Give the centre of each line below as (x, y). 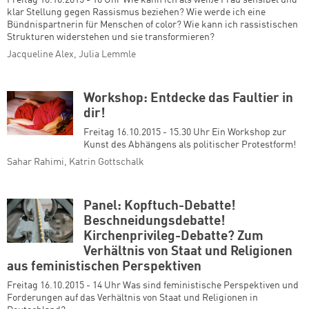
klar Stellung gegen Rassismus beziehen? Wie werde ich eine (136, 12)
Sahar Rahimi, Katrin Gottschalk (76, 162)
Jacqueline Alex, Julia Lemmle (71, 54)
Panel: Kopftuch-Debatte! (160, 206)
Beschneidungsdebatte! (154, 221)
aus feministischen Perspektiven (104, 267)
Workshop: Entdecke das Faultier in (188, 98)
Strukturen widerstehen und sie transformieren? (111, 37)
